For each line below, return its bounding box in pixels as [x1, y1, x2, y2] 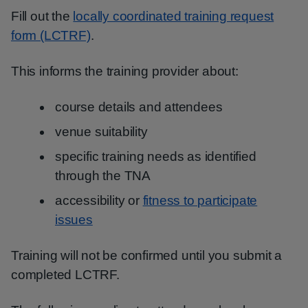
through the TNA [55, 168, 151, 183]
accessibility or [55, 193, 143, 208]
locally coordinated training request [73, 9, 274, 23]
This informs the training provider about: [11, 64, 239, 78]
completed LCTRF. [11, 267, 120, 282]
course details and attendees [55, 100, 223, 114]
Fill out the [11, 9, 74, 23]
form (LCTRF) [11, 28, 91, 43]
